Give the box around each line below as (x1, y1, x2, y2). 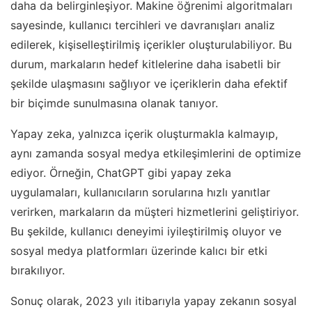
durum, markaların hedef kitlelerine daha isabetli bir (10, 56, 281, 71)
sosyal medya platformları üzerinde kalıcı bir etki (10, 243, 267, 258)
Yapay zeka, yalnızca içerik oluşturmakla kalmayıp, (10, 126, 278, 141)
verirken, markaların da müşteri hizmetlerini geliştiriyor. (10, 204, 299, 219)
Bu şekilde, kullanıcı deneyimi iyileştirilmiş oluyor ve (10, 224, 281, 238)
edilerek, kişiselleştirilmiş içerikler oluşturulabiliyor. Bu (10, 37, 292, 52)
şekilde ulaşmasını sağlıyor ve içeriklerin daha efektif (10, 76, 288, 91)
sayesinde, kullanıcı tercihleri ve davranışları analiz (10, 17, 275, 32)
